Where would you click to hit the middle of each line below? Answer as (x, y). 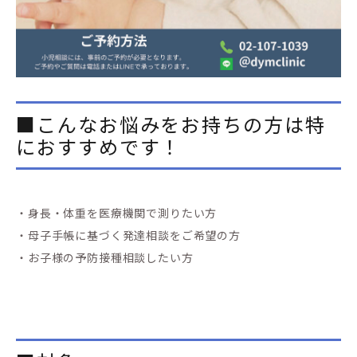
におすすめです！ (99, 147)
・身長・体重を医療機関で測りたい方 (117, 213)
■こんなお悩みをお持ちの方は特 (171, 124)
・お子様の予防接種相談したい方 (105, 258)
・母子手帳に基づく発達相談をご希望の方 (128, 235)
